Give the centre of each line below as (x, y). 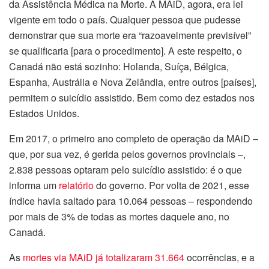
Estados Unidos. (44, 113)
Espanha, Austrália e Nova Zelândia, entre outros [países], (133, 82)
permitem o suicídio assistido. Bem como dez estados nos (132, 97)
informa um (34, 185)
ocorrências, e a (219, 257)
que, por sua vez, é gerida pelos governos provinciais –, (127, 154)
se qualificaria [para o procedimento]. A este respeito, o (125, 50)
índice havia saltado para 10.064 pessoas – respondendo (131, 201)
